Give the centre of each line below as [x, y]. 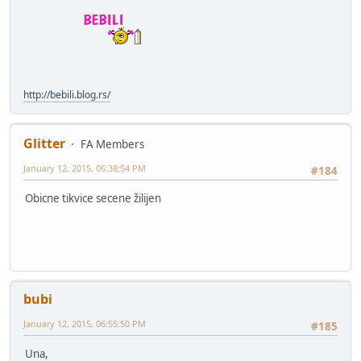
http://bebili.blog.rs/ [67, 94]
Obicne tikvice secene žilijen [93, 198]
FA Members [112, 144]
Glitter [44, 143]
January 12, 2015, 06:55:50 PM [85, 323]
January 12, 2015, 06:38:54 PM [85, 168]
